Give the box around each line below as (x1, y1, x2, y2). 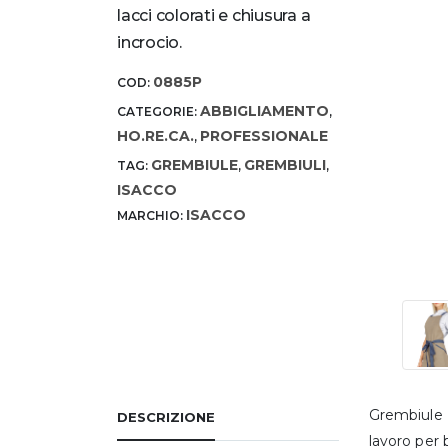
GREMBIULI (244, 156, 326, 175)
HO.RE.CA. (117, 127, 194, 146)
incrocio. (117, 32, 182, 52)
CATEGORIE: (117, 104, 200, 120)
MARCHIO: (117, 208, 186, 224)
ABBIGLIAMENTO (200, 102, 329, 121)
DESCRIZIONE (117, 409, 215, 425)
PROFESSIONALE (200, 127, 328, 146)
